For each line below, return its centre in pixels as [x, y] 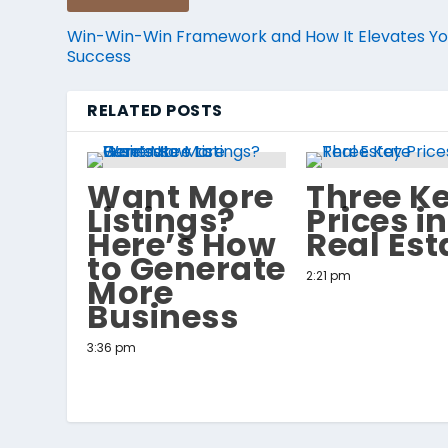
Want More [180, 196]
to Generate [186, 268]
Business [163, 316]
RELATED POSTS [155, 110]
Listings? [161, 220]
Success [99, 56]
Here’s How [182, 244]
